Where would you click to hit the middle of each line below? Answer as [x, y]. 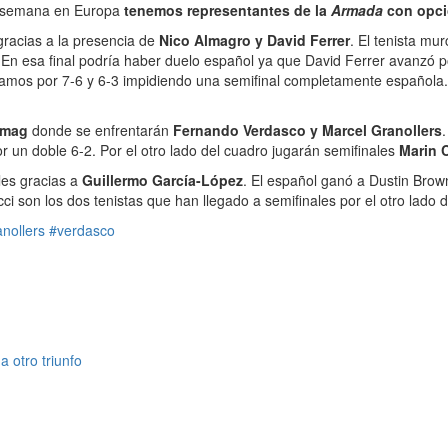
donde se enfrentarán [100, 130]
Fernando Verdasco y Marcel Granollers [307, 130]
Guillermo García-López [162, 180]
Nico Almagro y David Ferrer [254, 40]
